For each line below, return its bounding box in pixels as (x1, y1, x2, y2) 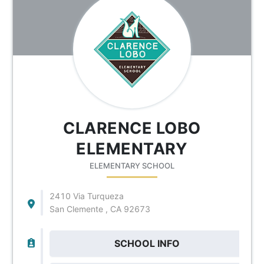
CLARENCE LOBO (63, 118, 201, 138)
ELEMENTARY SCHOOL (89, 160, 174, 170)
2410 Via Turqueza (49, 190, 124, 201)
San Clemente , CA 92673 (49, 203, 150, 214)
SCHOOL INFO (114, 237, 180, 249)
